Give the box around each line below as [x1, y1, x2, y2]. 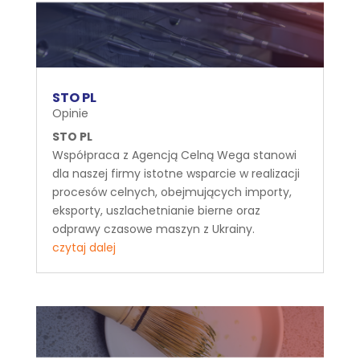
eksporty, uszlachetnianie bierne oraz [51, 202, 260, 219]
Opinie [51, 104, 88, 121]
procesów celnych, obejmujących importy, [51, 183, 292, 200]
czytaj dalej [51, 239, 116, 256]
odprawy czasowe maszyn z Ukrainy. [51, 220, 258, 237]
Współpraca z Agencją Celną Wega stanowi [51, 146, 297, 163]
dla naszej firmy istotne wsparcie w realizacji [51, 165, 300, 182]
